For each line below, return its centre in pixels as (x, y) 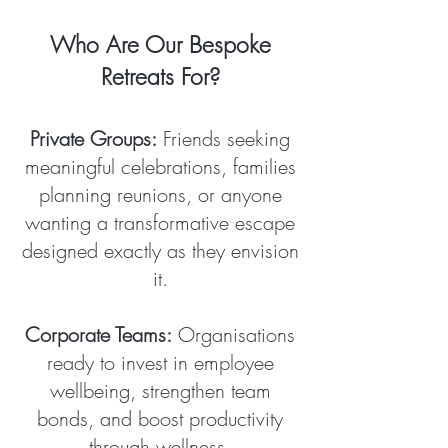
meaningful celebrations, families (160, 166)
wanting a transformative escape (160, 222)
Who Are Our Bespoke (160, 44)
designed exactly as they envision (160, 250)
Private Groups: (93, 138)
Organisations (233, 334)
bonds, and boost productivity (160, 418)
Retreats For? (160, 76)
